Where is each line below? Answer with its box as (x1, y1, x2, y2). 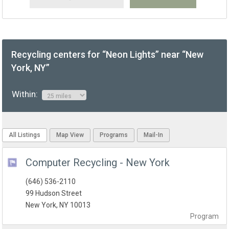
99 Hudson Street (26, 189, 82, 198)
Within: (11, 89, 42, 100)
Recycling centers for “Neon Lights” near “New (11, 49, 204, 60)
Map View (56, 131, 84, 139)
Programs (100, 131, 128, 139)
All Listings (9, 131, 41, 139)
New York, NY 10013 (26, 201, 91, 210)
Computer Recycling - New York (26, 156, 170, 169)
